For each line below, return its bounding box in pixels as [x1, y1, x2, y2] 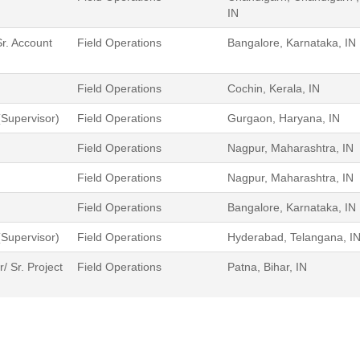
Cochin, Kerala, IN [227, 81, 320, 95]
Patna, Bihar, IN [227, 260, 307, 273]
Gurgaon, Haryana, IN [227, 111, 340, 125]
